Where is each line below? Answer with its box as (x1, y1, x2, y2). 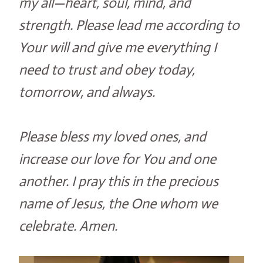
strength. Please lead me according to (19, 16, 240, 35)
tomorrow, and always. (19, 83, 155, 102)
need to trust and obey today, (19, 61, 195, 79)
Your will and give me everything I (19, 39, 217, 57)
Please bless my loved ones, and (19, 128, 206, 146)
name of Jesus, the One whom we (19, 195, 218, 213)
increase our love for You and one (19, 150, 216, 168)
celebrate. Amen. (19, 217, 117, 235)
